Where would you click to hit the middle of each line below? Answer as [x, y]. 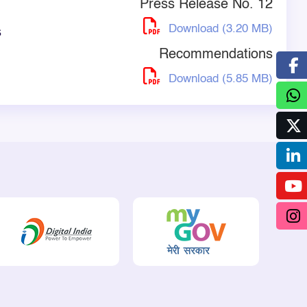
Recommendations [216, 55]
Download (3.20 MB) [219, 29]
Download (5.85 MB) [219, 79]
